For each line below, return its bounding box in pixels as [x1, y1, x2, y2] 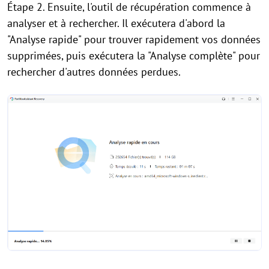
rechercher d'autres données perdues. [7, 65, 181, 79]
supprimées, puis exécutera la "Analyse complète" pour [7, 49, 260, 63]
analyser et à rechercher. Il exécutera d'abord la [7, 16, 225, 31]
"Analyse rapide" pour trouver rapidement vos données [7, 32, 261, 47]
